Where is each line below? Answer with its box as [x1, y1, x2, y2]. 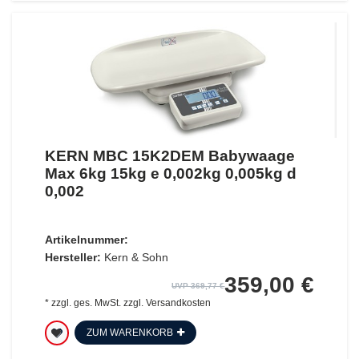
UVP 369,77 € [171, 281, 225, 291]
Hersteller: [44, 251, 101, 264]
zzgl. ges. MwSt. [50, 297, 121, 309]
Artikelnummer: [44, 233, 128, 247]
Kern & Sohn [103, 251, 168, 264]
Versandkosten [145, 297, 211, 309]
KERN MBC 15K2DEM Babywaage [44, 147, 295, 165]
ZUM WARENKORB [86, 327, 173, 339]
